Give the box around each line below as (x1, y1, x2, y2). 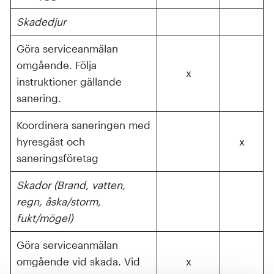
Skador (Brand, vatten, (16, 178, 125, 191)
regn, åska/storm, (16, 194, 101, 207)
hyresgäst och (16, 135, 85, 147)
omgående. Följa (16, 58, 97, 71)
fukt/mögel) (16, 211, 73, 224)
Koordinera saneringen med (16, 118, 150, 131)
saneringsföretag (16, 151, 98, 164)
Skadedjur (16, 15, 66, 28)
